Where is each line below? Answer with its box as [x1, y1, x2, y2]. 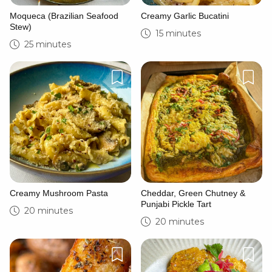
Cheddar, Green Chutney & [141, 188, 245, 198]
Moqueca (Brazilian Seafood [10, 11, 118, 21]
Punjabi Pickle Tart [141, 199, 211, 209]
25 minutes [24, 39, 71, 50]
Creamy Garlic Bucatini [141, 11, 229, 21]
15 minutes [155, 28, 201, 39]
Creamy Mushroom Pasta [10, 188, 108, 198]
